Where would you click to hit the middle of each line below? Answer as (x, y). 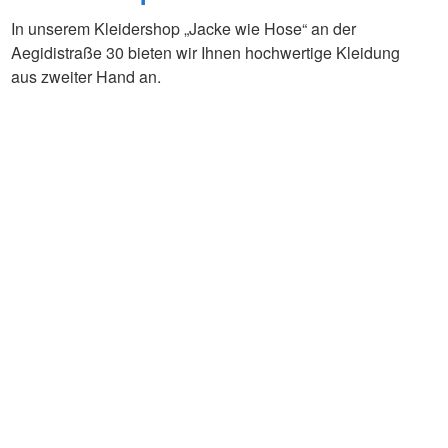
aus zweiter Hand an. (85, 77)
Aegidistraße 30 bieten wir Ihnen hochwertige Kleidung (205, 53)
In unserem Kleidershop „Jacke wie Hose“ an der (183, 29)
